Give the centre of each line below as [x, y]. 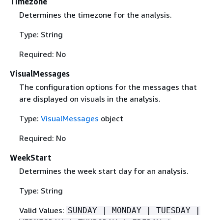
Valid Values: [42, 210]
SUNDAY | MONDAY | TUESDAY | [134, 211]
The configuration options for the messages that [108, 87]
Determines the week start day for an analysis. [104, 171]
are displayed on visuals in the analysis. [90, 99]
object [111, 119]
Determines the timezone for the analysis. [95, 15]
